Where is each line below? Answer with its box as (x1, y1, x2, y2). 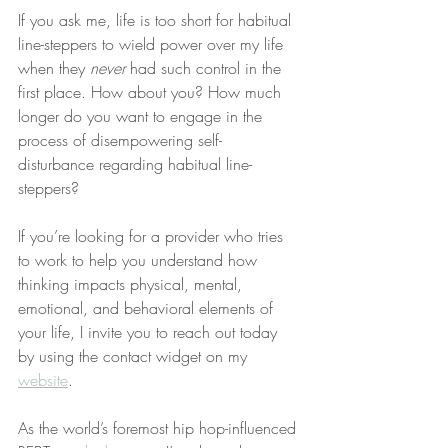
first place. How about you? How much (18, 81, 286, 103)
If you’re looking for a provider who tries (18, 225, 288, 247)
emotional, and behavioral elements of (18, 297, 278, 319)
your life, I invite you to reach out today (18, 321, 282, 343)
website (18, 369, 68, 391)
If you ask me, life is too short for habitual (18, 9, 296, 31)
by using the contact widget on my (18, 345, 252, 367)
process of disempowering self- (18, 129, 222, 151)
